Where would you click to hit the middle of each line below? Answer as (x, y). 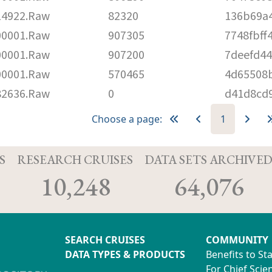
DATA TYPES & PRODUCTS (125, 254)
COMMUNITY (237, 240)
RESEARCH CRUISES (75, 159)
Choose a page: (127, 119)
